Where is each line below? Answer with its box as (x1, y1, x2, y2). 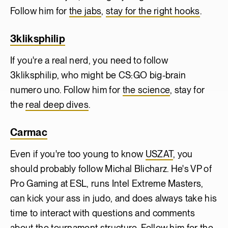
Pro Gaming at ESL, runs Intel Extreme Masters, (10, 178, 204, 189)
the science (122, 84, 170, 95)
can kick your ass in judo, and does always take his (10, 192, 217, 204)
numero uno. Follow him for (10, 84, 123, 95)
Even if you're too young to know (10, 148, 146, 159)
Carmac (10, 126, 47, 138)
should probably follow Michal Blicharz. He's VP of (10, 163, 212, 174)
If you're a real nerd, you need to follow (10, 54, 168, 66)
